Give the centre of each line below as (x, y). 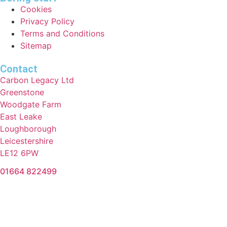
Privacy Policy (47, 22)
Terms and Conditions (62, 34)
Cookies (36, 9)
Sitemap (36, 46)
